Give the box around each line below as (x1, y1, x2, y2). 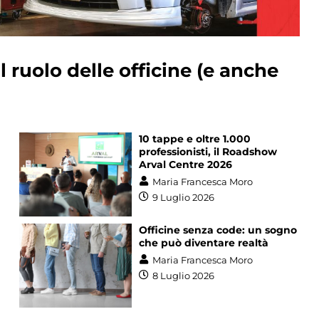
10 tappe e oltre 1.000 (138, 132, 251, 145)
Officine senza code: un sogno (138, 223, 297, 236)
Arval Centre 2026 (138, 157, 232, 171)
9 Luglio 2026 (152, 192, 214, 204)
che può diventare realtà (138, 236, 268, 249)
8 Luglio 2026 (152, 270, 214, 282)
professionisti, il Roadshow (138, 145, 277, 158)
